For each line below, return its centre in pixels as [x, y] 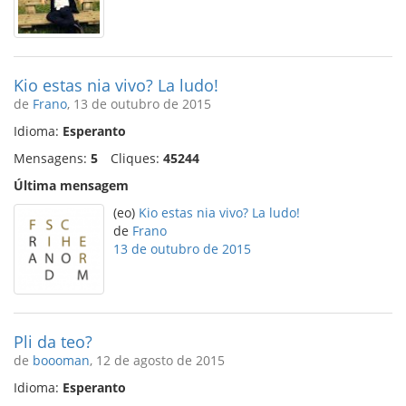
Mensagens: [52, 158]
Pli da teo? [53, 342]
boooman [61, 360]
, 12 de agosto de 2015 [157, 360]
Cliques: [137, 158]
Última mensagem [71, 185]
